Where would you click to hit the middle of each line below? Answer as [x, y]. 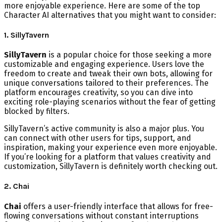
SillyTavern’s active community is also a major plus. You [104, 129]
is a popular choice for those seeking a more [129, 55]
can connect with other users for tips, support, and [98, 138]
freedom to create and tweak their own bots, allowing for [108, 74]
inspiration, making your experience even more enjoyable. [111, 148]
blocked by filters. [37, 111]
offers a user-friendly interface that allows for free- [117, 206]
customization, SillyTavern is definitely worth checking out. [111, 166]
